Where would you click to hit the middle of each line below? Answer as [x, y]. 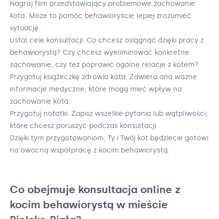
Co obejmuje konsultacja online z [95, 189]
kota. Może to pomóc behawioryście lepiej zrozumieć [100, 16]
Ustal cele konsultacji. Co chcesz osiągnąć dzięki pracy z [107, 40]
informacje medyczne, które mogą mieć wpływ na [96, 89]
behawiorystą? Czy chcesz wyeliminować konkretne [99, 52]
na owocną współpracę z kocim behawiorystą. [90, 150]
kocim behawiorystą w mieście [89, 204]
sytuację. [25, 28]
